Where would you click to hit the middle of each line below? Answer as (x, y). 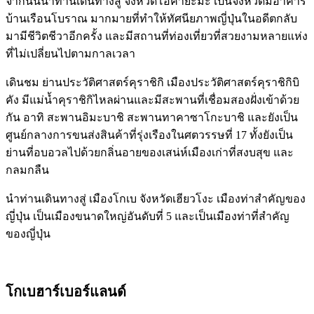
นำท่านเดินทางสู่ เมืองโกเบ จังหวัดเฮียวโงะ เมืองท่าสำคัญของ (156, 198)
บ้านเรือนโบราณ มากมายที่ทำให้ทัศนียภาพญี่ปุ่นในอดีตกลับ (151, 18)
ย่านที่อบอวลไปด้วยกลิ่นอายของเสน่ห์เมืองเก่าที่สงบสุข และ (150, 152)
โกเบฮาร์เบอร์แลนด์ (66, 291)
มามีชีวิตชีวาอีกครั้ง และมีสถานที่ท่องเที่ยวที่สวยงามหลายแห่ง (157, 36)
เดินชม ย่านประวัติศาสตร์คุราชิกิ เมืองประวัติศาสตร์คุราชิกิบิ (152, 82)
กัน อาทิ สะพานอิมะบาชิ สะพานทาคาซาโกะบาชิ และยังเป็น (152, 117)
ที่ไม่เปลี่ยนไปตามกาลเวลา (70, 53)
